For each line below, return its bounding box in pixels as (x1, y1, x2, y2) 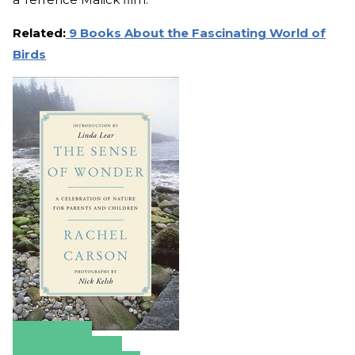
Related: (13, 25, 66, 41)
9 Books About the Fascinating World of (66, 25, 326, 41)
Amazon (25, 334, 79, 349)
